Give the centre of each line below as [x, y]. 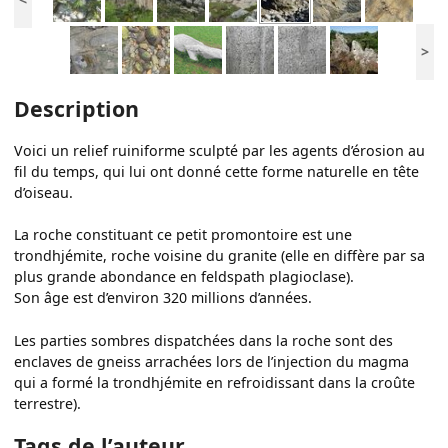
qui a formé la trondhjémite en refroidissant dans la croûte [215, 382]
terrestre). [48, 403]
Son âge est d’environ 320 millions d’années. [163, 298]
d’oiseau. [44, 193]
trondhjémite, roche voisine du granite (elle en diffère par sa [220, 256]
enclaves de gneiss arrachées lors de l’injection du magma [212, 361]
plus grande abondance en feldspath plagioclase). [184, 277]
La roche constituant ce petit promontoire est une [183, 235]
